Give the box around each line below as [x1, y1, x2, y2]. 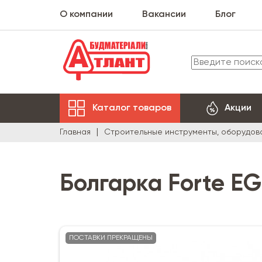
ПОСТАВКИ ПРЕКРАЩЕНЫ [69, 235, 153, 242]
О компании [60, 10, 113, 19]
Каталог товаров [92, 103, 171, 113]
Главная [60, 128, 91, 136]
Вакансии [142, 10, 186, 19]
